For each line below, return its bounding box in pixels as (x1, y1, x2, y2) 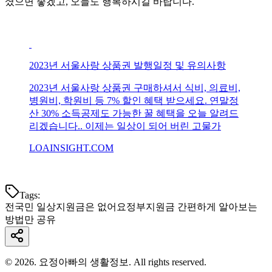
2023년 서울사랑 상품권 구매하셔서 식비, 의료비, (29, 82, 240, 93)
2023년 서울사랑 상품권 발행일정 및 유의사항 (29, 59, 226, 70)
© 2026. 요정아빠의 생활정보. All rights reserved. (5, 256, 206, 267)
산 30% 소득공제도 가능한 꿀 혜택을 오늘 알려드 (29, 107, 239, 118)
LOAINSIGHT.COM (29, 142, 114, 153)
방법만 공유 (5, 214, 56, 225)
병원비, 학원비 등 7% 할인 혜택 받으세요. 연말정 (29, 95, 239, 106)
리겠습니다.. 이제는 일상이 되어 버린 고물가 (29, 120, 221, 131)
